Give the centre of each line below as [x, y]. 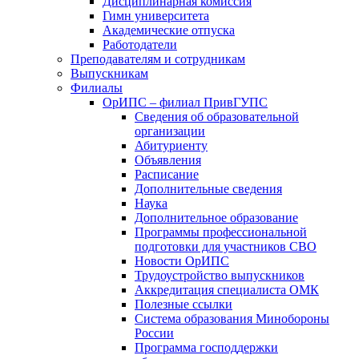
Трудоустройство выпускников [220, 275]
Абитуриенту [171, 145]
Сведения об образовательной [217, 117]
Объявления [168, 160]
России [154, 333]
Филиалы [97, 88]
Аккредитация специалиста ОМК [227, 290]
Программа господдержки [206, 347]
